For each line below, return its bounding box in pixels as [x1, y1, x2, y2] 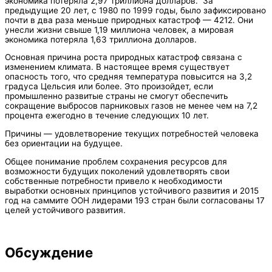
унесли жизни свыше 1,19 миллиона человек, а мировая [5, 24, 234, 35]
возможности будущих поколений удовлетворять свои [5, 166, 229, 176]
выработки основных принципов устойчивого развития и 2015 [5, 185, 259, 195]
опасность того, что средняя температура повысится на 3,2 [5, 72, 252, 82]
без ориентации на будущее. [5, 138, 123, 148]
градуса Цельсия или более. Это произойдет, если [5, 81, 213, 92]
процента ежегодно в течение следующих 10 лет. [5, 110, 209, 121]
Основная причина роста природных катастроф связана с [5, 52, 242, 63]
